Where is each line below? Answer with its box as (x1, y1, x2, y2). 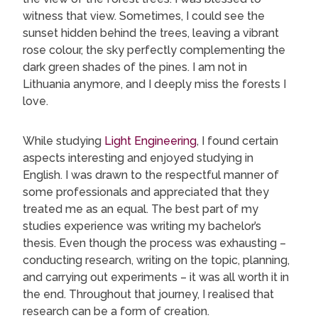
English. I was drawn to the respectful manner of (23, 168, 279, 182)
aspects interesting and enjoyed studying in (23, 151, 253, 165)
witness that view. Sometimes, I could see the (23, 9, 265, 23)
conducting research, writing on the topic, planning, (23, 253, 290, 268)
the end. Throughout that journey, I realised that (23, 287, 274, 302)
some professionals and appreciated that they (23, 185, 269, 199)
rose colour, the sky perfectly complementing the (23, 43, 285, 57)
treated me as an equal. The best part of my (23, 202, 258, 216)
